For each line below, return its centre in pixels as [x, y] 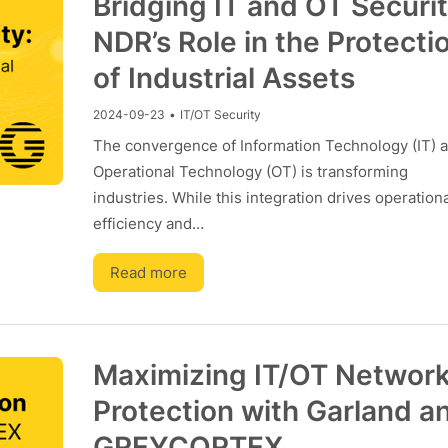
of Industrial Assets [223, 78]
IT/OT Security [220, 114]
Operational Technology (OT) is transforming [250, 171]
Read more [148, 272]
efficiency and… [148, 223]
